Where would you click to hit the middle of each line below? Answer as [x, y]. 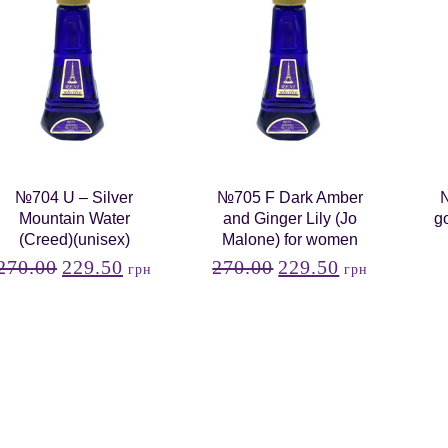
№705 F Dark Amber [290, 197]
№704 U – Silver [74, 197]
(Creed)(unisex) [74, 239]
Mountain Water [74, 218]
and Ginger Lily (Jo [290, 218]
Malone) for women [290, 239]
